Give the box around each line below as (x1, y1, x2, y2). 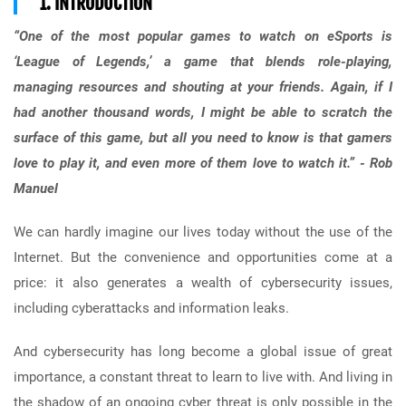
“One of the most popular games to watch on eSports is (14, 28, 392, 45)
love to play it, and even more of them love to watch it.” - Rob (14, 155, 392, 172)
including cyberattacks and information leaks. (14, 300, 289, 317)
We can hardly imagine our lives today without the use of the (14, 224, 392, 241)
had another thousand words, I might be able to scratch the (14, 104, 392, 121)
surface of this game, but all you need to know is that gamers (14, 130, 392, 147)
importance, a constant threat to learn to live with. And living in (14, 369, 392, 386)
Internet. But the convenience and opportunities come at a (14, 249, 392, 266)
